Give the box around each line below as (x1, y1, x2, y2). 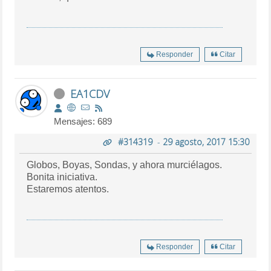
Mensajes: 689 (54, 116, 113, 126)
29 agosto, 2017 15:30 (162, 135, 249, 148)
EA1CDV (70, 86, 110, 101)
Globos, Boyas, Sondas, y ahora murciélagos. (27, 159, 223, 170)
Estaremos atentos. (27, 183, 109, 194)
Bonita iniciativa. (27, 171, 98, 182)
